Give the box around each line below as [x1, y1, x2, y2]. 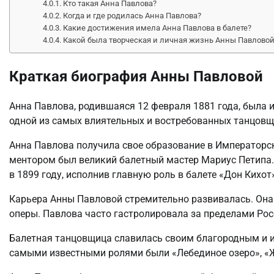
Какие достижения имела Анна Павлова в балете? [63, 23, 252, 32]
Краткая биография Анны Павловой [9, 67, 263, 85]
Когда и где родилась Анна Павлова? [63, 10, 202, 20]
